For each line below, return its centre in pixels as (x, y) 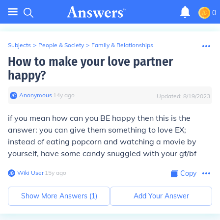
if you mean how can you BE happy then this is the (99, 118)
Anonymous (36, 95)
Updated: (170, 96)
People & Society (61, 45)
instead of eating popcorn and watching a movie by (102, 141)
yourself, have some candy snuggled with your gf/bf (102, 153)
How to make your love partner (90, 62)
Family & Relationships (122, 45)
